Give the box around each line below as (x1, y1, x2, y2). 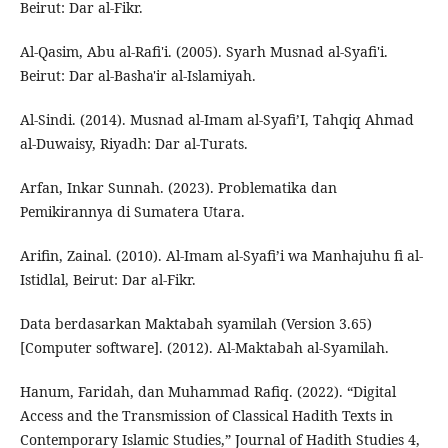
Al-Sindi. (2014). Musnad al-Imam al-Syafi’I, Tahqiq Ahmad (19, 110, 414, 130)
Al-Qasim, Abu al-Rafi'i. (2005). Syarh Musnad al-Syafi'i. (19, 42, 388, 62)
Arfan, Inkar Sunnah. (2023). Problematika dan (19, 178, 337, 198)
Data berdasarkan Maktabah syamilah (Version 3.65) (19, 314, 372, 334)
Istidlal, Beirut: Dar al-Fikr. (19, 270, 196, 290)
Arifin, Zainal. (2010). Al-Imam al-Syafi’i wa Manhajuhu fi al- (19, 246, 423, 266)
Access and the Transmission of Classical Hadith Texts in (19, 406, 393, 426)
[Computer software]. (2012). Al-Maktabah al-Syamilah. (19, 338, 389, 358)
